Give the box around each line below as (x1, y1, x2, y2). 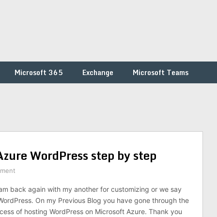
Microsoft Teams (133, 67, 188, 78)
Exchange (82, 67, 113, 78)
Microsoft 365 (15, 67, 63, 78)
